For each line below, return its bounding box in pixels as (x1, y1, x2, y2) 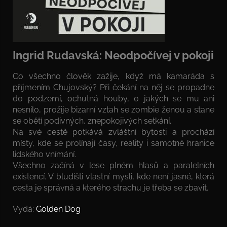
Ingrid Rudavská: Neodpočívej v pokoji (13, 48, 214, 62)
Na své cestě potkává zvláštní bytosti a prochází (13, 127, 214, 137)
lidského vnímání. (13, 149, 76, 160)
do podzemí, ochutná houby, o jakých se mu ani (13, 94, 214, 104)
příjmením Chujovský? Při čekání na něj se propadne (13, 83, 214, 93)
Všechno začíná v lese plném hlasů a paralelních (13, 161, 214, 171)
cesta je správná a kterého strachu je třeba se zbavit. (13, 183, 208, 193)
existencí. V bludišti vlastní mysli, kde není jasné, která (13, 172, 214, 182)
